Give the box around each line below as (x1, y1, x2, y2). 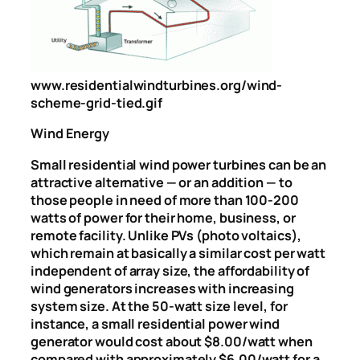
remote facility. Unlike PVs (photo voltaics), (31, 226, 301, 244)
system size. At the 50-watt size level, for (31, 297, 288, 315)
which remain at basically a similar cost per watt (31, 243, 326, 262)
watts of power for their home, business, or (31, 208, 296, 227)
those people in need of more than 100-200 (31, 190, 299, 209)
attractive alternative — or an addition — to (31, 173, 292, 191)
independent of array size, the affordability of (31, 261, 310, 280)
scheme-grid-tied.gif (31, 94, 162, 112)
